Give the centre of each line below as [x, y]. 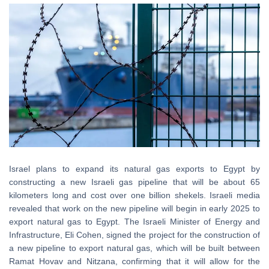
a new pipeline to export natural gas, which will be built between [134, 248]
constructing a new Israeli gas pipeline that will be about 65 [134, 182]
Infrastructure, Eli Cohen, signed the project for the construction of [134, 235]
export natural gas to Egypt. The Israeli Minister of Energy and [134, 222]
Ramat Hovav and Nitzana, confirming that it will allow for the [134, 261]
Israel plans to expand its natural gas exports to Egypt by [134, 169]
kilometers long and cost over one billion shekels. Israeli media [134, 195]
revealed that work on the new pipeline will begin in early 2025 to [134, 209]
